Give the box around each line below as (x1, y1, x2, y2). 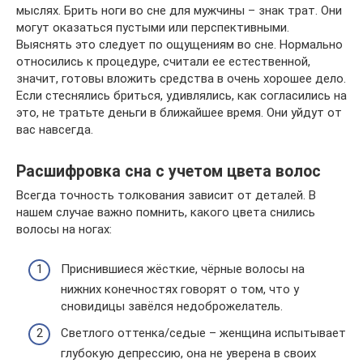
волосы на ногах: (16, 222, 112, 237)
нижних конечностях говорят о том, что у (61, 281, 299, 297)
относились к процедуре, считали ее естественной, (16, 54, 310, 70)
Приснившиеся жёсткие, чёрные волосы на (61, 261, 305, 276)
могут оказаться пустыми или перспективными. (16, 20, 289, 36)
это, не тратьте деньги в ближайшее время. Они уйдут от (16, 105, 342, 121)
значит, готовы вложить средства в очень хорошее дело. (16, 71, 346, 87)
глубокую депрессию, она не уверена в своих (61, 346, 316, 361)
